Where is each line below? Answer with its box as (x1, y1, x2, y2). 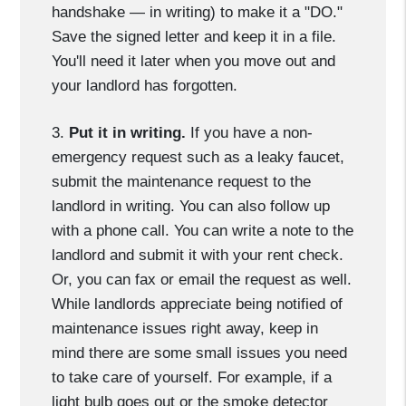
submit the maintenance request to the (52, 173, 312, 190)
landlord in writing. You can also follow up (52, 198, 331, 215)
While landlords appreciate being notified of (52, 295, 343, 313)
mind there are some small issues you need (52, 344, 348, 362)
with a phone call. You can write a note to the (52, 222, 354, 239)
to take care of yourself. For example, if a (52, 369, 333, 386)
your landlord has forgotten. (52, 77, 238, 94)
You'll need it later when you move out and (52, 53, 336, 70)
